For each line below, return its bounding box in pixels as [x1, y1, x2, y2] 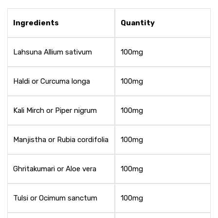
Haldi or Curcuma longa [13, 76, 90, 86]
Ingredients [13, 18, 71, 27]
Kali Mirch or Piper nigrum [13, 106, 97, 115]
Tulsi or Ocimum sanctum [13, 193, 97, 202]
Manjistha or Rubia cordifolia [13, 135, 109, 144]
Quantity [120, 18, 155, 27]
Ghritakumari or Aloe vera [13, 164, 96, 173]
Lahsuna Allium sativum [13, 47, 92, 56]
